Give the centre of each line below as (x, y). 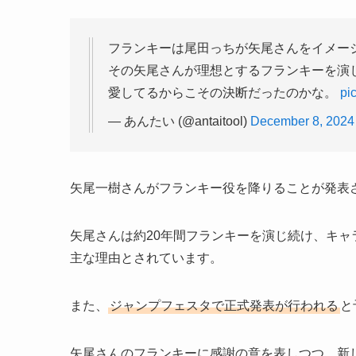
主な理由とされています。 (146, 258)
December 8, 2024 (302, 122)
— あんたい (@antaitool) (179, 122)
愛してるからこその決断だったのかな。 (224, 93)
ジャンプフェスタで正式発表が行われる (224, 306)
